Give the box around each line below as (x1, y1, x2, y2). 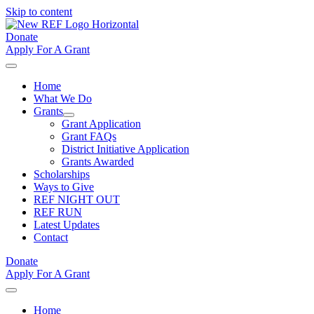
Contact (34, 231, 68, 243)
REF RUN (34, 206, 82, 218)
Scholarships (34, 168, 90, 180)
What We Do (34, 93, 92, 104)
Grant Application (62, 118, 141, 130)
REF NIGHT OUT (34, 193, 120, 205)
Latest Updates (34, 219, 100, 231)
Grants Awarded (62, 156, 134, 168)
